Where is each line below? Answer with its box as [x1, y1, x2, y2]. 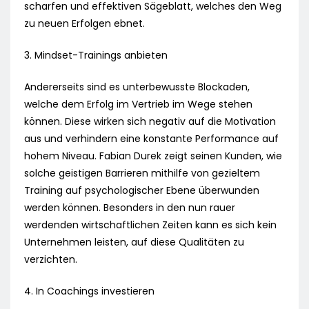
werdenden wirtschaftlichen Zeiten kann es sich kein [24, 218, 277, 232]
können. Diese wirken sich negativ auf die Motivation [24, 114, 276, 129]
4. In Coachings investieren [24, 284, 154, 299]
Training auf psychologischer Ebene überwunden [24, 183, 259, 198]
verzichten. [24, 252, 77, 267]
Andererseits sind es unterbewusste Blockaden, [24, 80, 250, 94]
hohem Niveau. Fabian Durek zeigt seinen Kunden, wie [24, 149, 282, 163]
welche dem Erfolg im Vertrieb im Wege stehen [24, 97, 252, 112]
